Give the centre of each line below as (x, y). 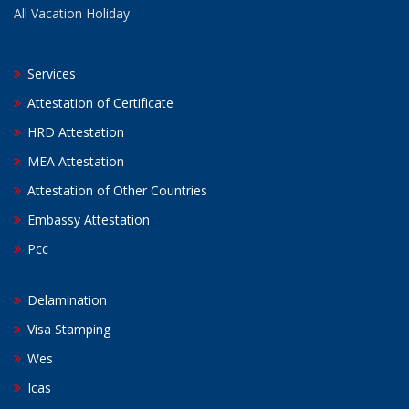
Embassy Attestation (87, 219)
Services (50, 73)
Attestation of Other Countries (115, 190)
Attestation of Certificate (99, 102)
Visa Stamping (67, 329)
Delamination (65, 299)
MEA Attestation (74, 161)
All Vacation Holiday (72, 13)
